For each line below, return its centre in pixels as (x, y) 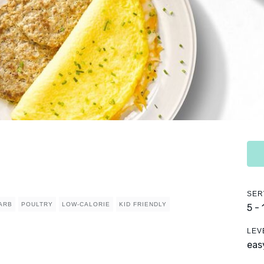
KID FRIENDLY (143, 204)
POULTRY (37, 204)
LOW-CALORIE (86, 204)
